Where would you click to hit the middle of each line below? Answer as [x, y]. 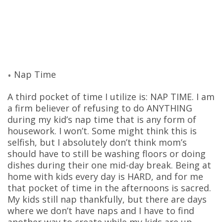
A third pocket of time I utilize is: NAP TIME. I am [111, 96]
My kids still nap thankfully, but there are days [107, 199]
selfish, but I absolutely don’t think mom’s [97, 142]
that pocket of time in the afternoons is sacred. [109, 188]
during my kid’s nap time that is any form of [102, 119]
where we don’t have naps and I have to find [101, 210]
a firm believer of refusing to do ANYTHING [100, 108]
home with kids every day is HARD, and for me [105, 176]
